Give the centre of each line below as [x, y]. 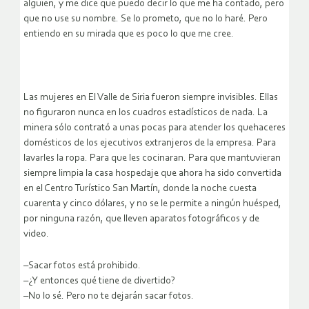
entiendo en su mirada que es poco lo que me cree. [129, 34]
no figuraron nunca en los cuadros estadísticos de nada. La [146, 113]
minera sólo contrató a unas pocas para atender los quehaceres [154, 128]
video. [36, 235]
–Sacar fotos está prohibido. [82, 266]
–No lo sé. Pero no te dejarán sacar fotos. [109, 297]
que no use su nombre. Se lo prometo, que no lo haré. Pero [146, 19]
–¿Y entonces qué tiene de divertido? [99, 281]
